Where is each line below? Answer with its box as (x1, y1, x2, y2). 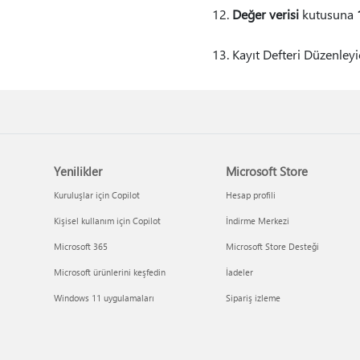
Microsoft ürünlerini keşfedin (54, 266, 166, 278)
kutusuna (298, 6, 357, 22)
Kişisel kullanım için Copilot (54, 215, 162, 227)
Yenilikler (54, 163, 103, 179)
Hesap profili (225, 189, 276, 201)
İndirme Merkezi (225, 215, 289, 227)
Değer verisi (231, 6, 299, 22)
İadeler (225, 266, 253, 278)
